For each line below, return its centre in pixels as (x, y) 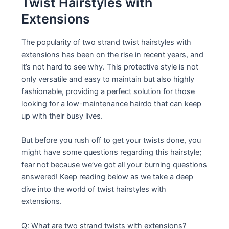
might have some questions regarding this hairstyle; (112, 153)
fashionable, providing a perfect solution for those (108, 91)
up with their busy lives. (62, 116)
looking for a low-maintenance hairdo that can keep (112, 104)
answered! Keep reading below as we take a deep (108, 177)
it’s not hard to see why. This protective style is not (110, 67)
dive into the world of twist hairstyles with (94, 189)
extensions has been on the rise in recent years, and (113, 54)
